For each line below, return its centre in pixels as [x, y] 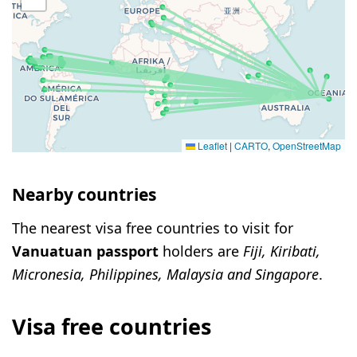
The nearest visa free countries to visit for [153, 228]
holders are [201, 251]
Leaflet [211, 146]
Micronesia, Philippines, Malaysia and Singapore [165, 274]
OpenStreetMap [307, 146]
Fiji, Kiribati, [282, 251]
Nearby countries [84, 194]
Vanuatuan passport [85, 251]
